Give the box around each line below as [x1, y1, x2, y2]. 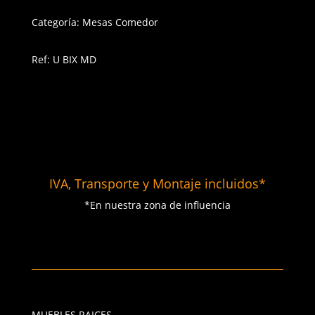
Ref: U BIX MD [31, 53, 96, 66]
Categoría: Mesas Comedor [31, 15, 158, 29]
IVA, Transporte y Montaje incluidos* [49, 175, 266, 192]
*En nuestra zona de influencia [84, 198, 231, 212]
